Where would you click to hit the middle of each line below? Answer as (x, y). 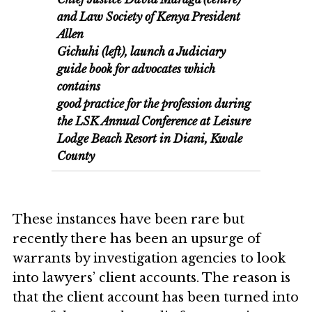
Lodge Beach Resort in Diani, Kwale (150, 138)
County (76, 156)
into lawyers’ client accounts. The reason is (151, 278)
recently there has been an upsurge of (136, 239)
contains (79, 86)
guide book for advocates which (136, 69)
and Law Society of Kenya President (149, 16)
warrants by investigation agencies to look (149, 258)
